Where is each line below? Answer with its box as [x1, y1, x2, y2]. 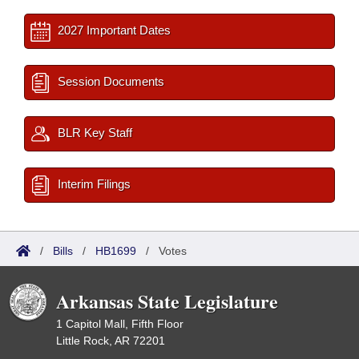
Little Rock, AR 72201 [56, 334, 165, 347]
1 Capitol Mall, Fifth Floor [56, 317, 184, 330]
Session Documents [54, 75, 164, 88]
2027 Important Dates [54, 23, 171, 37]
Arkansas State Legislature [56, 287, 278, 315]
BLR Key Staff [54, 126, 132, 139]
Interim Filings [54, 177, 131, 191]
